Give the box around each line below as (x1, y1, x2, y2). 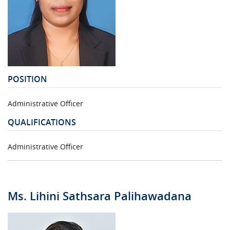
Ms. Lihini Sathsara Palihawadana (8, 188, 191, 204)
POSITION (8, 73, 47, 85)
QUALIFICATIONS (8, 116, 76, 128)
